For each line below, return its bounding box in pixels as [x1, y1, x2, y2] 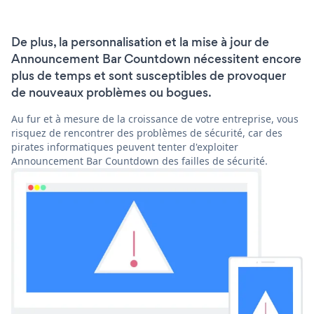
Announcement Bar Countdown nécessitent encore [11, 50, 301, 67]
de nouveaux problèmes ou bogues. [11, 83, 212, 101]
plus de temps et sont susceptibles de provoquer [11, 67, 286, 84]
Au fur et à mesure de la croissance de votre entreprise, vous [11, 111, 299, 125]
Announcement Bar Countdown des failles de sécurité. [11, 153, 268, 168]
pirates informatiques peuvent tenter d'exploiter [11, 139, 238, 153]
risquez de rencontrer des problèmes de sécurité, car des [11, 125, 282, 139]
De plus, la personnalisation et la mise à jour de [11, 33, 269, 50]
